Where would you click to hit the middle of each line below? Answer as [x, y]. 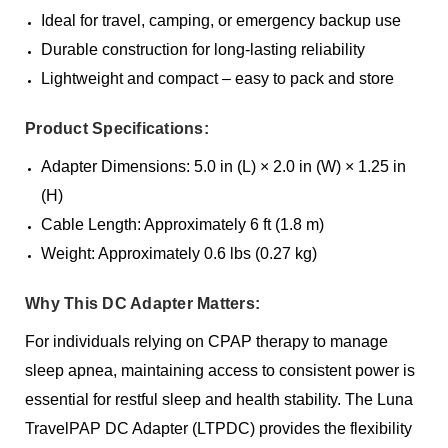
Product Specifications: [117, 129]
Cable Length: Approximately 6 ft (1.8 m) [183, 225]
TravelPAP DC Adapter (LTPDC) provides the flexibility [219, 429]
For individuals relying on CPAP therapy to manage [207, 342]
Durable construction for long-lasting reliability [203, 50]
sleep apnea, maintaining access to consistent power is [220, 371]
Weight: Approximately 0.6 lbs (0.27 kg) [179, 254]
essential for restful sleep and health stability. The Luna [219, 400]
